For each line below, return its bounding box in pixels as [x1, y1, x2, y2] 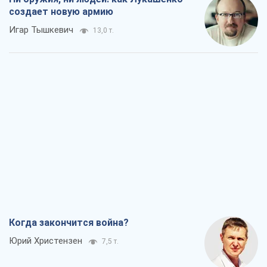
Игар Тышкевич [9, 24, 73, 36]
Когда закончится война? [9, 217, 129, 229]
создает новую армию [9, 6, 113, 18]
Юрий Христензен [9, 235, 82, 247]
